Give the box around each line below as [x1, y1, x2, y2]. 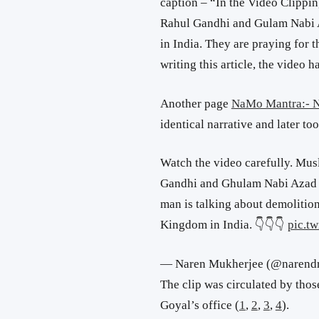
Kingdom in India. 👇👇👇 [159, 218, 288, 232]
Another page [159, 96, 231, 110]
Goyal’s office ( [159, 298, 239, 312]
